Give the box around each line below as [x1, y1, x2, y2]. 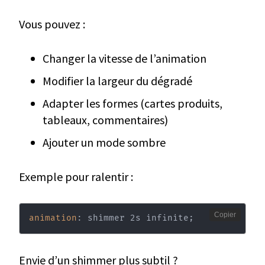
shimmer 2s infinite [82, 212, 189, 223]
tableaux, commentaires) [43, 112, 168, 128]
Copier [214, 211, 236, 219]
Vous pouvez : [19, 17, 85, 32]
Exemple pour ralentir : [19, 169, 133, 185]
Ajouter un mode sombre [43, 135, 166, 150]
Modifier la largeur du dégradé [43, 73, 192, 89]
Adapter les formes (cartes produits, [43, 96, 222, 111]
